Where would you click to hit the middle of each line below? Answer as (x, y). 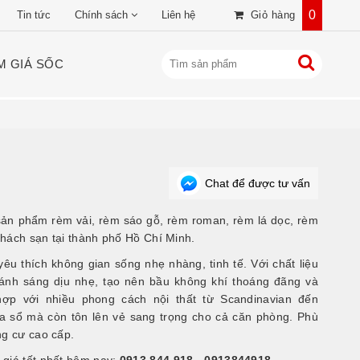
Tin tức (34, 15)
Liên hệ (178, 15)
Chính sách (101, 15)
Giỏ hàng (273, 15)
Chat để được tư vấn (258, 183)
